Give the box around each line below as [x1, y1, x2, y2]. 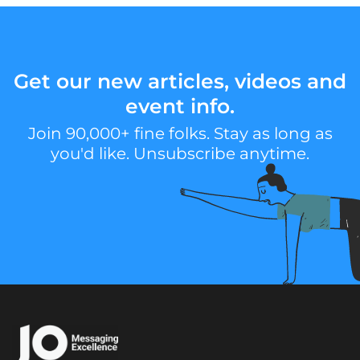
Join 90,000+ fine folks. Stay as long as [27, 124, 333, 143]
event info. [125, 94, 235, 118]
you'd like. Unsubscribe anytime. [51, 144, 309, 163]
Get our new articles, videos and [14, 69, 346, 93]
